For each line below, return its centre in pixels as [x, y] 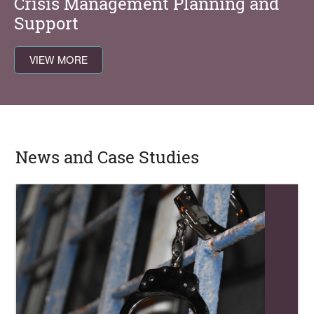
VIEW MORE [59, 60]
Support [46, 23]
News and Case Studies [108, 157]
